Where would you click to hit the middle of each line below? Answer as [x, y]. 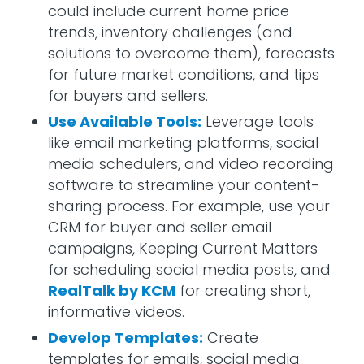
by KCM [147, 291]
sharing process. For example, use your [188, 206]
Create [230, 338]
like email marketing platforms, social [183, 143]
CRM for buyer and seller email [159, 227]
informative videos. [116, 312]
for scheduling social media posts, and [189, 270]
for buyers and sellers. [128, 96]
